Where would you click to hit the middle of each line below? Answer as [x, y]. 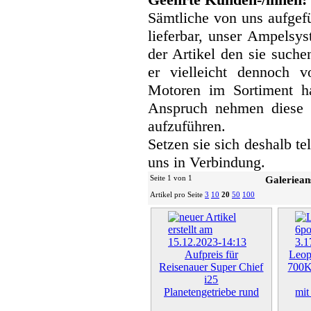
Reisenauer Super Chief [211, 267]
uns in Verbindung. [207, 162]
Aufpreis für [211, 255]
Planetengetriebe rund [211, 292]
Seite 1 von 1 [171, 178]
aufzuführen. [187, 126]
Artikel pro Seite [177, 195]
